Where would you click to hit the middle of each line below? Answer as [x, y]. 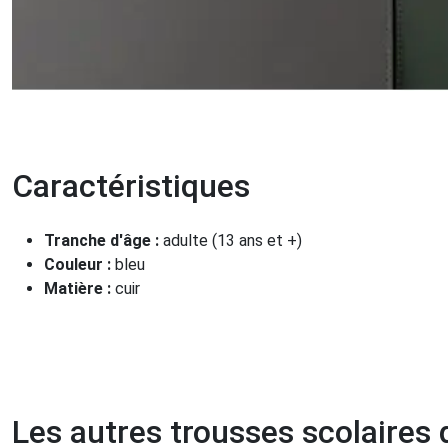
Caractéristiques [131, 185]
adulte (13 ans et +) [232, 240]
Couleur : [79, 264]
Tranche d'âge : [103, 240]
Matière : [79, 288]
